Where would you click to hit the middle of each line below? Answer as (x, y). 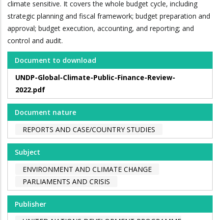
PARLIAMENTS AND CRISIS (66, 182)
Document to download (55, 60)
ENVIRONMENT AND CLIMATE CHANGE (87, 169)
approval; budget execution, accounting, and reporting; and (101, 28)
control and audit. (35, 41)
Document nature (45, 112)
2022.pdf (30, 90)
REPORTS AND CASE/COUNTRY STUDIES (89, 130)
